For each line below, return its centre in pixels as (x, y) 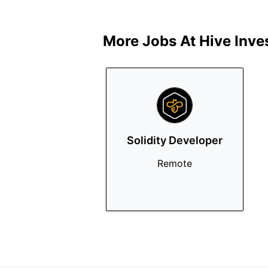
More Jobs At (151, 41)
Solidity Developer (175, 140)
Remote (175, 163)
